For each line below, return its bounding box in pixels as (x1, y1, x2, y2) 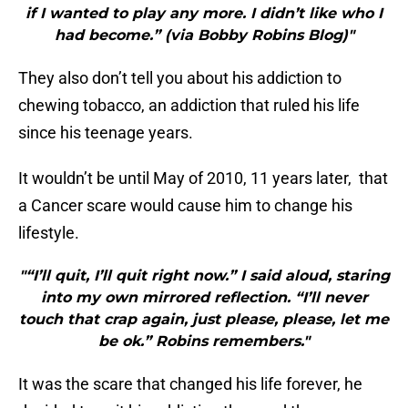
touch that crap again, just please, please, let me (19, 311, 389, 329)
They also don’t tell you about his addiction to (18, 68, 342, 88)
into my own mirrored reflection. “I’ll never (40, 289, 368, 307)
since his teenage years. (18, 123, 193, 143)
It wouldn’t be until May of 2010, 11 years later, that (18, 168, 388, 189)
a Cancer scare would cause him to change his (18, 196, 352, 216)
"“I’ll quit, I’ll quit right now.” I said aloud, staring (18, 267, 390, 285)
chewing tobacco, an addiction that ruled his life (18, 96, 360, 116)
